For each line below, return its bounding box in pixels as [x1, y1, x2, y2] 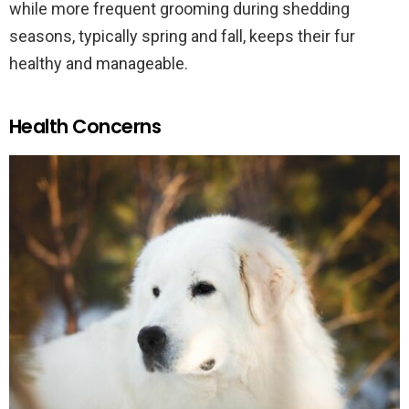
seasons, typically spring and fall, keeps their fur [9, 26, 355, 47]
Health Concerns [9, 113, 162, 141]
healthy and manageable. [9, 54, 188, 74]
